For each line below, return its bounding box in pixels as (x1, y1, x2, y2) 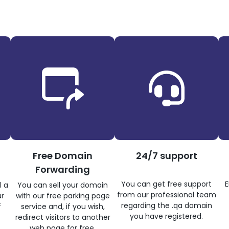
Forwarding (35, 163, 90, 176)
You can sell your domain (17, 180, 108, 191)
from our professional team (117, 190, 216, 200)
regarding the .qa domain (121, 200, 212, 211)
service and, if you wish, (20, 201, 105, 212)
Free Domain (33, 149, 93, 163)
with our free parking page (15, 191, 110, 201)
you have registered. (130, 211, 203, 222)
